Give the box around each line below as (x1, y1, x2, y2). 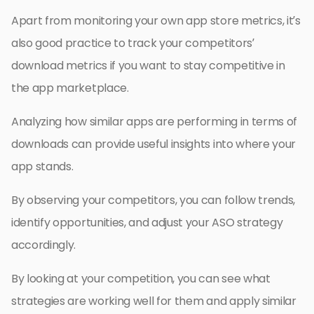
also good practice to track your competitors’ (11, 34, 254, 51)
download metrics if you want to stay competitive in (11, 57, 285, 74)
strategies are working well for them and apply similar (11, 292, 296, 309)
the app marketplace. (11, 79, 129, 96)
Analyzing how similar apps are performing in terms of (11, 113, 298, 130)
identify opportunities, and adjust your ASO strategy (11, 214, 283, 231)
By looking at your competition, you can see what (11, 270, 271, 287)
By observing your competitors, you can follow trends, (11, 191, 296, 208)
